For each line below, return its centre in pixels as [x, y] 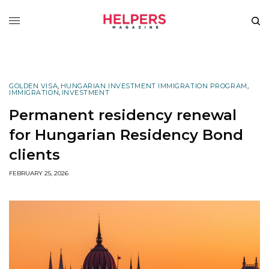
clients [35, 154]
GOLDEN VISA [34, 86]
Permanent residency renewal [123, 115]
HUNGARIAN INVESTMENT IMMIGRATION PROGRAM [154, 86]
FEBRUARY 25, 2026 [39, 173]
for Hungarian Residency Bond [126, 134]
